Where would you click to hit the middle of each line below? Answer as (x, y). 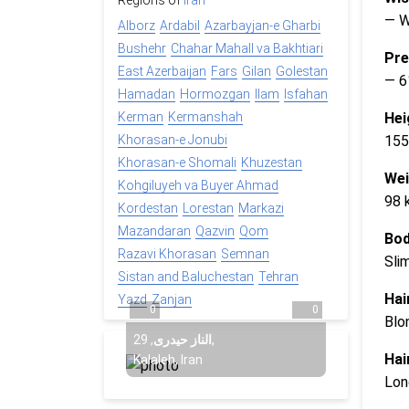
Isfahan (306, 94)
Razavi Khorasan (167, 254)
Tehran (278, 277)
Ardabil (180, 26)
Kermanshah (205, 117)
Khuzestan (272, 163)
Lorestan (208, 209)
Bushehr (142, 49)
